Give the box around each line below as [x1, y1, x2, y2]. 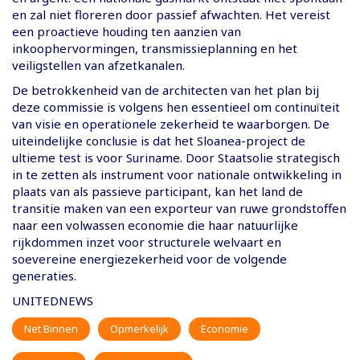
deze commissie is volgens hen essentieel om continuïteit [12, 99, 340, 116]
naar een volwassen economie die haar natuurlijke [12, 217, 298, 234]
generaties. [12, 268, 76, 284]
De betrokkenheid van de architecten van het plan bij [12, 82, 319, 99]
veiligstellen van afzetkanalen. [12, 57, 185, 74]
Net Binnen [24, 321, 78, 337]
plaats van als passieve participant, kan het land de [12, 183, 303, 200]
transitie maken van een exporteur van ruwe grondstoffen [12, 200, 346, 217]
